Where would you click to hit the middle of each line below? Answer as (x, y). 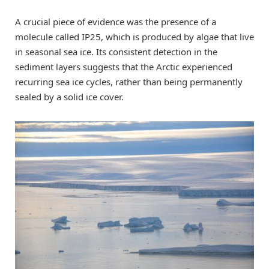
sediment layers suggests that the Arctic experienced (124, 67)
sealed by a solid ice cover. (69, 97)
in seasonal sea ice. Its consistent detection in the (116, 52)
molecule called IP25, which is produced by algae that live (134, 37)
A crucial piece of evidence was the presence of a (116, 22)
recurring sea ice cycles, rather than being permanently (129, 82)
